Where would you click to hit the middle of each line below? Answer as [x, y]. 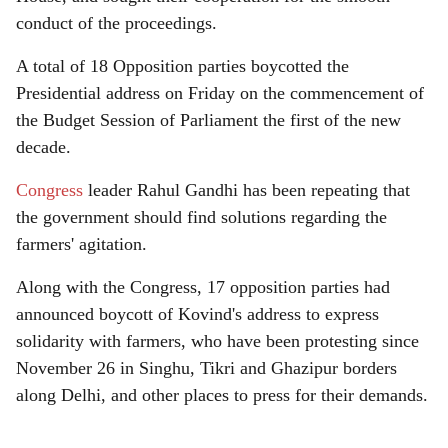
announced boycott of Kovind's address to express [197, 314]
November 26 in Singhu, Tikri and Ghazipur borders [206, 368]
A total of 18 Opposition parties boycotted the [182, 66]
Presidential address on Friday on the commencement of [220, 93]
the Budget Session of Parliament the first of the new [208, 120]
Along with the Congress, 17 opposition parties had [203, 287]
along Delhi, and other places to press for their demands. [222, 395]
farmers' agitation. [81, 244]
